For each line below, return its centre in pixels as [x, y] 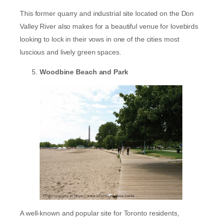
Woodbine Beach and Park [84, 72]
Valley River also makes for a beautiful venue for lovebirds [109, 26]
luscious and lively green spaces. [72, 52]
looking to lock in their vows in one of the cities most [100, 39]
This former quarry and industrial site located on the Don [107, 13]
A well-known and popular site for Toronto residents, [100, 213]
